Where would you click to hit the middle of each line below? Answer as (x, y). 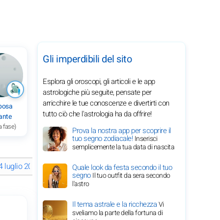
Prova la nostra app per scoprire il (122, 131)
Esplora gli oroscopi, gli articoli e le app (99, 82)
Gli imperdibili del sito (87, 59)
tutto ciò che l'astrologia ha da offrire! (97, 114)
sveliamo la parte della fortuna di (117, 213)
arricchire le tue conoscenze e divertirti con (106, 103)
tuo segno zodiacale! (103, 138)
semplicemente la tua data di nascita (123, 147)
